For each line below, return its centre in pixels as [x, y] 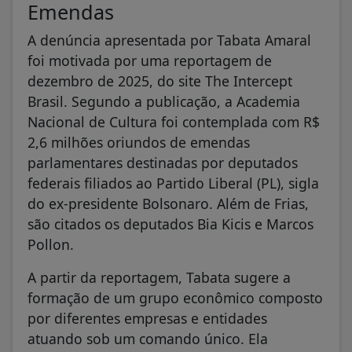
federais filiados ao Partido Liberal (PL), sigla [173, 183]
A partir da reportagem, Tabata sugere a [159, 277]
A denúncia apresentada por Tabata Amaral [169, 40]
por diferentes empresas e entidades [147, 318]
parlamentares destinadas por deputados [163, 162]
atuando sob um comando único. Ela [148, 338]
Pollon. [51, 244]
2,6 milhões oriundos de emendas [139, 142]
